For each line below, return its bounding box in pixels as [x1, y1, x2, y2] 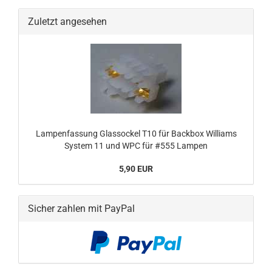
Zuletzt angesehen [28, 16, 107, 27]
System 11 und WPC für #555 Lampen [64, 141, 208, 151]
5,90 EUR [119, 164, 153, 174]
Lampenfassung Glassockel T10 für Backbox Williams [35, 129, 237, 138]
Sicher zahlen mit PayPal [28, 203, 135, 214]
